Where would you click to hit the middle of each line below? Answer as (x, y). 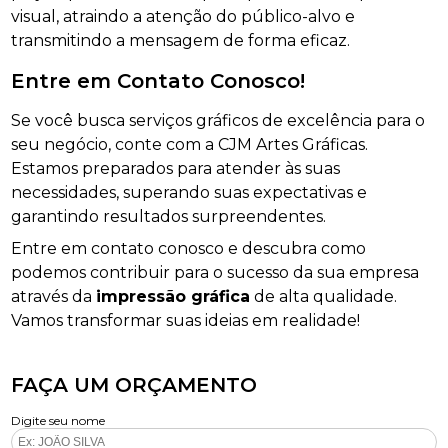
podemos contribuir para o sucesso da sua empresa (215, 272)
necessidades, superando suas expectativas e (189, 192)
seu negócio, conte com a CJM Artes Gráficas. (190, 144)
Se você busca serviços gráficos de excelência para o (218, 120)
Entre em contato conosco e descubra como (189, 248)
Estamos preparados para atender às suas (176, 168)
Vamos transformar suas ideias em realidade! (186, 320)
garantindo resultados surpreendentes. (169, 216)
